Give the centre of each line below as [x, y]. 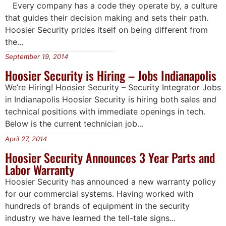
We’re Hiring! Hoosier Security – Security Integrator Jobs [113, 88]
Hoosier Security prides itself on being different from [106, 30]
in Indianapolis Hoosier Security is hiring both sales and [111, 100]
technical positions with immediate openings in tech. [105, 112]
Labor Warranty [40, 169]
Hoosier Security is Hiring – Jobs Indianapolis [111, 75]
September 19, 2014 [37, 57]
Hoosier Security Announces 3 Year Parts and [110, 157]
